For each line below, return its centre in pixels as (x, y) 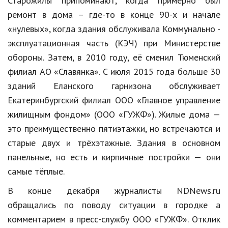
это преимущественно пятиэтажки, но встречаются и (114, 128)
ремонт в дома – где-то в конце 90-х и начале (114, 14)
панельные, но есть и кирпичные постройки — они (114, 157)
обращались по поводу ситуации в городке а (114, 205)
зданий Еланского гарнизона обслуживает (114, 85)
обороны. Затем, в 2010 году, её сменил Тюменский (114, 57)
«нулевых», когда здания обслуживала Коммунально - (114, 28)
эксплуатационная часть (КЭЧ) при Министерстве (114, 43)
